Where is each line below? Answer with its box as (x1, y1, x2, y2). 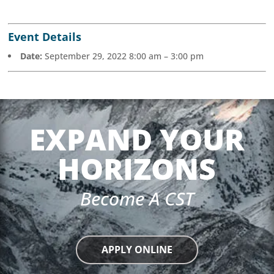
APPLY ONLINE (101, 243, 172, 257)
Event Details (8, 29, 82, 44)
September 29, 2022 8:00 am (45, 50, 162, 62)
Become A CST (80, 186, 194, 212)
